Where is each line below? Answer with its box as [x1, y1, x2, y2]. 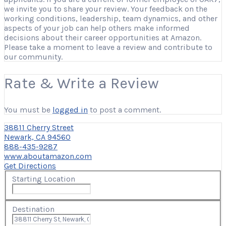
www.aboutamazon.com [4, 151, 92, 161]
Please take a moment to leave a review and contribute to [4, 42, 212, 52]
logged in [52, 104, 88, 115]
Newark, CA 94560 [4, 132, 71, 142]
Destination [12, 204, 54, 214]
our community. [4, 51, 63, 62]
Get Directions [4, 160, 56, 171]
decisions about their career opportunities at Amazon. [4, 32, 201, 42]
